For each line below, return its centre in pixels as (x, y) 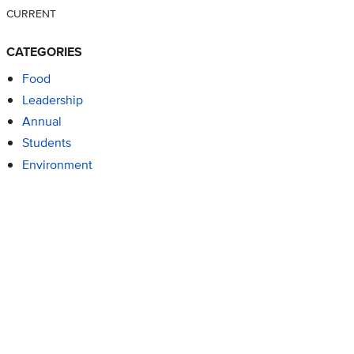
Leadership (52, 100)
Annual (41, 122)
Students (46, 143)
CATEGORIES (44, 52)
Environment (57, 164)
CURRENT (31, 13)
